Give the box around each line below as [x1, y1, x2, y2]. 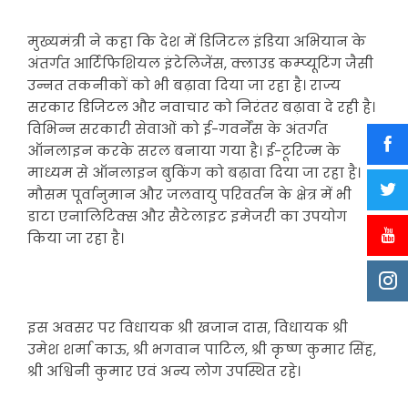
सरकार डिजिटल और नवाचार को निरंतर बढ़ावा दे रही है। [27, 97, 375, 117]
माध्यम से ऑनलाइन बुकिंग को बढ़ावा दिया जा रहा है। [27, 163, 361, 182]
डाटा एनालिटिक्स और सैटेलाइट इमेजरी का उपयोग [27, 207, 347, 226]
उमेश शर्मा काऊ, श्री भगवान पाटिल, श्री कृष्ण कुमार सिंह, [27, 340, 376, 359]
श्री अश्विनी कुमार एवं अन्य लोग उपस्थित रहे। [27, 362, 301, 381]
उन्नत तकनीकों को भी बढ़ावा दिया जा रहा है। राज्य [27, 76, 341, 95]
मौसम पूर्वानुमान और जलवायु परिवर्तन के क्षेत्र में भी [27, 185, 352, 204]
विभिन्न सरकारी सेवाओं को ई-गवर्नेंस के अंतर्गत [27, 119, 328, 138]
